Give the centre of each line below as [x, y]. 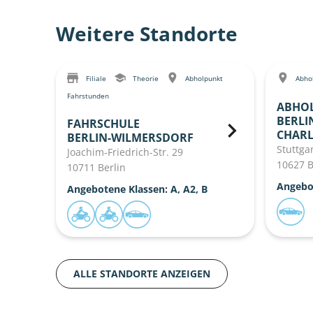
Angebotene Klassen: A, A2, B [137, 189]
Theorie [146, 78]
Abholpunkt [203, 78]
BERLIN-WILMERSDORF [130, 138]
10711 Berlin [96, 168]
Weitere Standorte [147, 34]
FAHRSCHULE [103, 124]
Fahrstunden [88, 96]
